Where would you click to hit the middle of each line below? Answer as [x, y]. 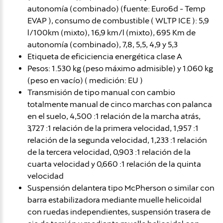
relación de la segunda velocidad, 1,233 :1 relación [117, 140]
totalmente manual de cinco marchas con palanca [120, 104]
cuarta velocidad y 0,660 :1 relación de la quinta [114, 164]
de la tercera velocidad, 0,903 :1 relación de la [109, 152]
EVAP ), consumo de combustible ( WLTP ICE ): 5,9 [118, 20]
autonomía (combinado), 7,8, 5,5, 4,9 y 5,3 [103, 44]
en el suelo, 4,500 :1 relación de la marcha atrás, [114, 116]
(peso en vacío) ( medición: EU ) [85, 80]
